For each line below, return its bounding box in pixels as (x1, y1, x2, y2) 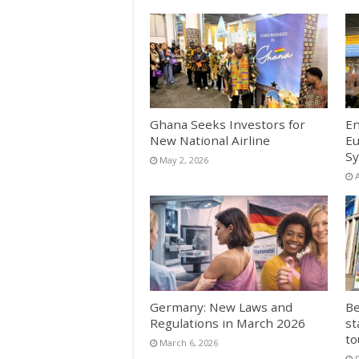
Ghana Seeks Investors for (150, 116, 305, 133)
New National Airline (150, 132, 270, 149)
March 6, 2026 (159, 336, 218, 349)
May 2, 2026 (159, 154, 208, 167)
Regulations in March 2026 (150, 314, 305, 331)
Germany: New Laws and (150, 298, 292, 315)
